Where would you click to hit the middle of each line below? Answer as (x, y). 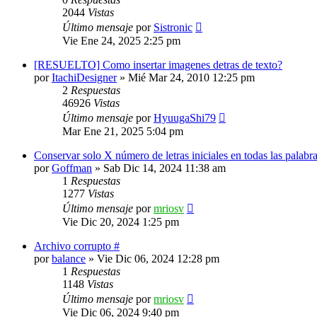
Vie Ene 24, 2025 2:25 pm (121, 41)
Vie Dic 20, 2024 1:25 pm (121, 222)
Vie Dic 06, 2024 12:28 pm (158, 259)
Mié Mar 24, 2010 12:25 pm (191, 77)
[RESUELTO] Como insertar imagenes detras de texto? (158, 65)
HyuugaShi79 (185, 118)
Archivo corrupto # (77, 246)
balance (69, 259)
